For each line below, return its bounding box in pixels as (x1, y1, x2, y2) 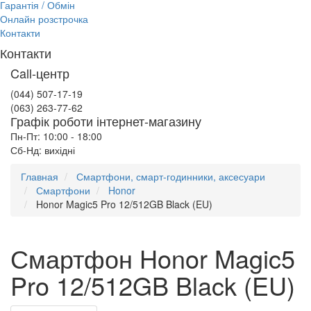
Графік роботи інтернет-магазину (10, 112, 201, 130)
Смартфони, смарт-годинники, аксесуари (76, 169, 265, 183)
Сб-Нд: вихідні (10, 143, 75, 157)
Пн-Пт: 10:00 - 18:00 (10, 129, 102, 143)
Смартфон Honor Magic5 (10, 240, 295, 276)
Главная (21, 169, 58, 183)
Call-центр (10, 64, 69, 82)
